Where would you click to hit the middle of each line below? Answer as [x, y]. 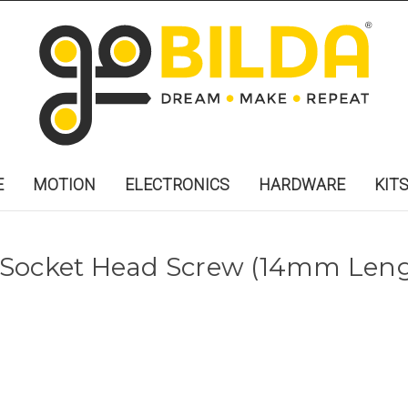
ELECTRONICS [177, 185]
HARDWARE [302, 185]
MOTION [64, 185]
